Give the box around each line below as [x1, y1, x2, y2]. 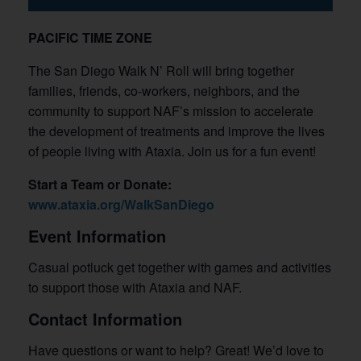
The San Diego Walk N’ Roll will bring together [28, 61, 294, 81]
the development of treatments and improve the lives [28, 122, 325, 141]
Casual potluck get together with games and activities [28, 258, 331, 277]
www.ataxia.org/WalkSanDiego [28, 195, 214, 214]
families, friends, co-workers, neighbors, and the [28, 81, 300, 101]
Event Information [28, 224, 171, 248]
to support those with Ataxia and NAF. [28, 278, 242, 297]
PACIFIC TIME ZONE [28, 28, 152, 48]
